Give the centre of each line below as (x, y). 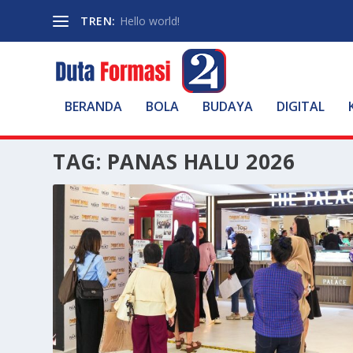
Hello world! (149, 20)
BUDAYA (228, 106)
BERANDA (94, 106)
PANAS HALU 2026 (201, 162)
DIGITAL (301, 106)
